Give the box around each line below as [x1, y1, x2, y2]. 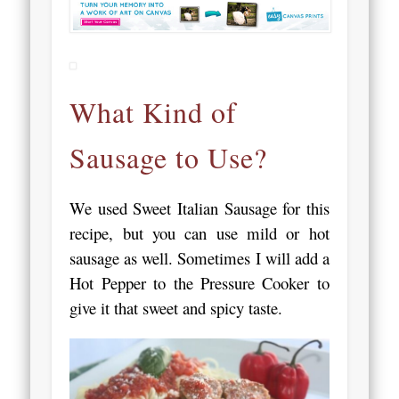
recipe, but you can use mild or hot [69, 221, 330, 244]
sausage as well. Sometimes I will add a [69, 246, 330, 269]
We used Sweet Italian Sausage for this [69, 196, 330, 219]
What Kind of [69, 92, 238, 131]
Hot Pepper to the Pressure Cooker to [69, 271, 330, 294]
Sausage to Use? [69, 137, 268, 176]
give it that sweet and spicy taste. [69, 296, 283, 319]
